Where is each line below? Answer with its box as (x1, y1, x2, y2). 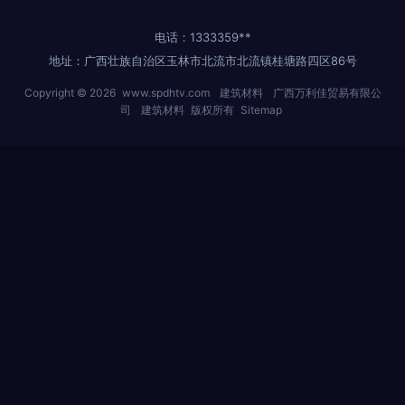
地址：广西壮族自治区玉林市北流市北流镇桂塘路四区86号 (48, 53, 357, 68)
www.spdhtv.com (121, 86, 210, 99)
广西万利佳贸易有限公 (272, 86, 381, 99)
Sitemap (240, 103, 282, 117)
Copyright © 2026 (24, 86, 118, 99)
